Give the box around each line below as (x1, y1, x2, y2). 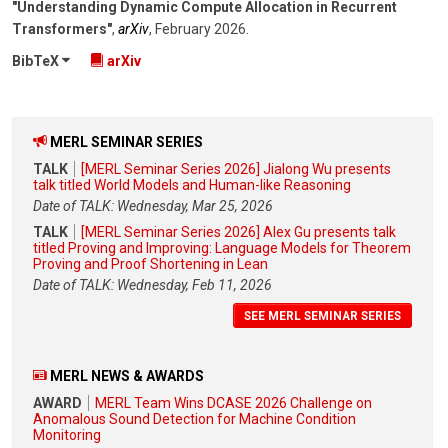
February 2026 (155, 21, 246, 38)
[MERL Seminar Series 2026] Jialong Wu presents (81, 161, 391, 178)
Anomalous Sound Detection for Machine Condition (33, 410, 356, 427)
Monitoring (33, 426, 101, 443)
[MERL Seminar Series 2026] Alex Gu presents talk (81, 224, 396, 241)
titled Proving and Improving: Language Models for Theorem (33, 240, 411, 257)
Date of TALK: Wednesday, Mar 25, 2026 (33, 198, 273, 215)
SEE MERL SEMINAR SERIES (244, 309, 401, 324)
